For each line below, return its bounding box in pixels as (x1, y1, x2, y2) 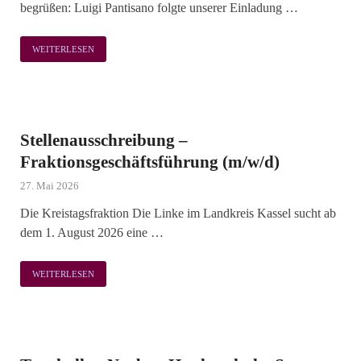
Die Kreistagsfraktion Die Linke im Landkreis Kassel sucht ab (20, 206, 336, 220)
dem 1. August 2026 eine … (20, 226, 164, 239)
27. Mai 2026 (20, 180, 79, 192)
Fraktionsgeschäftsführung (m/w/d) (20, 152, 280, 172)
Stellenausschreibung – (20, 131, 188, 150)
